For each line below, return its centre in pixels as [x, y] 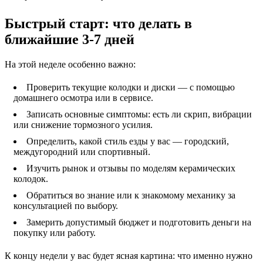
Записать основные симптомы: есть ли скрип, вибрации [139, 114]
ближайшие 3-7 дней [70, 40]
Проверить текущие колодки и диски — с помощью [131, 87]
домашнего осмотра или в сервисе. [83, 98]
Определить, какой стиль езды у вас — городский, [128, 141]
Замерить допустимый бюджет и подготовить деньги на [139, 222]
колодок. [31, 179]
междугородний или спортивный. [82, 152]
